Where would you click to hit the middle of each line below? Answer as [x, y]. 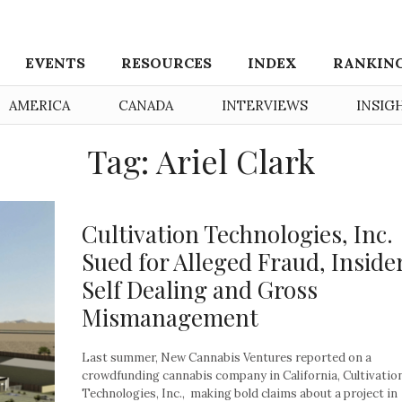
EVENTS [56, 63]
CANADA [146, 105]
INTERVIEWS [265, 105]
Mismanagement [170, 317]
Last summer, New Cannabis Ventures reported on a [227, 357]
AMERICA [39, 105]
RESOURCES [167, 63]
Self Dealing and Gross [200, 289]
